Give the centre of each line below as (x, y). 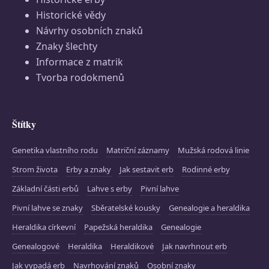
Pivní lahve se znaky (47, 207)
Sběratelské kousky (126, 207)
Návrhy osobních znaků (89, 30)
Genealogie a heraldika (209, 207)
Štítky (24, 124)
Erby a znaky (89, 169)
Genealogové (36, 246)
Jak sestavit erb (147, 169)
